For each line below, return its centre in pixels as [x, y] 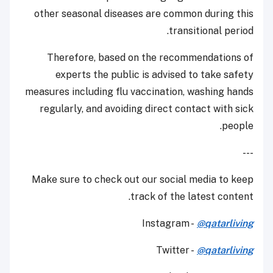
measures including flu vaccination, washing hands [139, 92]
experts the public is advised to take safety [154, 75]
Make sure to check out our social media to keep [143, 180]
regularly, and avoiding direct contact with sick [147, 109]
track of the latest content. [192, 197]
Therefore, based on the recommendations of [150, 58]
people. [238, 126]
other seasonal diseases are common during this [144, 14]
